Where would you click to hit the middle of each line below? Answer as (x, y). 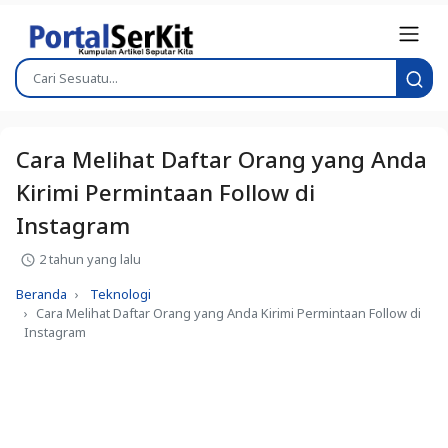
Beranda (41, 293)
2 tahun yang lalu (88, 258)
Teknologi (120, 293)
